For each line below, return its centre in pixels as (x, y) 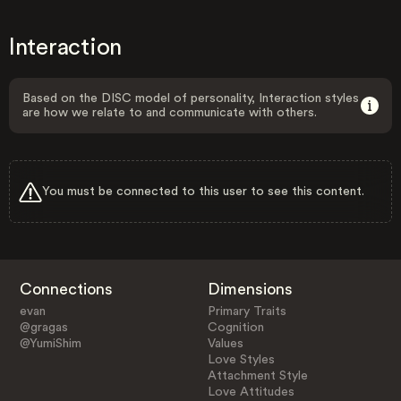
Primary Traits (247, 311)
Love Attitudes (252, 392)
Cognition (236, 327)
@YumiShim (50, 343)
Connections (66, 289)
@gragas (43, 327)
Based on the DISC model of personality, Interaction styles (191, 98)
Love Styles (242, 359)
